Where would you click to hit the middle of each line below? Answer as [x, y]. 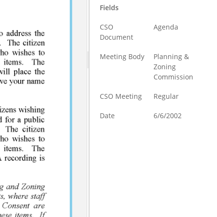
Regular [166, 96]
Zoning [165, 67]
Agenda [166, 27]
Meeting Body [122, 56]
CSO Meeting [121, 96]
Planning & [171, 56]
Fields [109, 8]
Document [117, 37]
